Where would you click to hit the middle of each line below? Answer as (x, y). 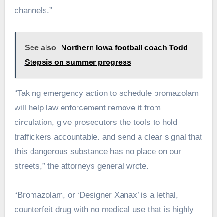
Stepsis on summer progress (78, 62)
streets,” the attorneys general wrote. (81, 166)
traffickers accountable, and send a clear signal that (108, 137)
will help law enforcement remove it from (87, 108)
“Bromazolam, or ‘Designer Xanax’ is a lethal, (96, 195)
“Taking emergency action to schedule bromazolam (106, 93)
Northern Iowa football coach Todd (124, 48)
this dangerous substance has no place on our (98, 152)
